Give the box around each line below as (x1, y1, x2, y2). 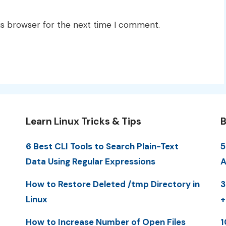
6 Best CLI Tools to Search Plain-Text (25, 140, 179, 152)
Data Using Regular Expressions (25, 155, 155, 167)
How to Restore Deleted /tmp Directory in (25, 178, 200, 190)
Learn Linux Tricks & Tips (25, 115, 141, 128)
